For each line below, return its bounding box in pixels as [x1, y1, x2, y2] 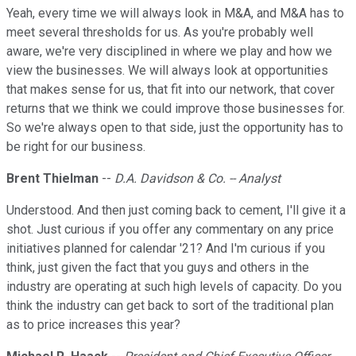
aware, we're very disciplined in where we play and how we [6, 44, 332, 60]
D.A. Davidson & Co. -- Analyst [114, 171, 281, 187]
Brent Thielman [6, 171, 99, 187]
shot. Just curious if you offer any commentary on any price [6, 222, 334, 238]
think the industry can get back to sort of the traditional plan [6, 298, 334, 314]
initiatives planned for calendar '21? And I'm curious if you [6, 241, 325, 257]
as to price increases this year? [6, 317, 180, 333]
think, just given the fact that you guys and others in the [6, 260, 309, 276]
